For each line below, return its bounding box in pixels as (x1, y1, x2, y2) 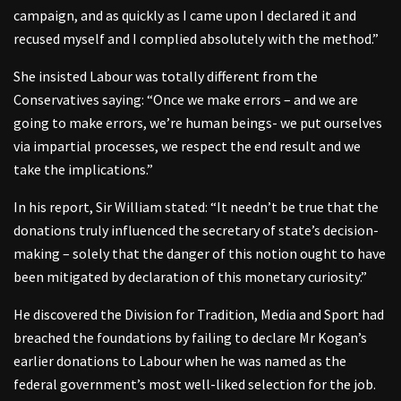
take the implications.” (13, 159, 153, 178)
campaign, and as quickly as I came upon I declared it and (13, 5, 356, 24)
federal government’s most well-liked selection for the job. (13, 374, 376, 393)
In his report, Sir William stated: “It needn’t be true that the (13, 197, 379, 216)
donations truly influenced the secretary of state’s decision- (13, 220, 379, 239)
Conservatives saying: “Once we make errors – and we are (13, 90, 358, 108)
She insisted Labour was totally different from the (13, 66, 318, 85)
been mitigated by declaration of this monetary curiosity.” (13, 267, 367, 286)
